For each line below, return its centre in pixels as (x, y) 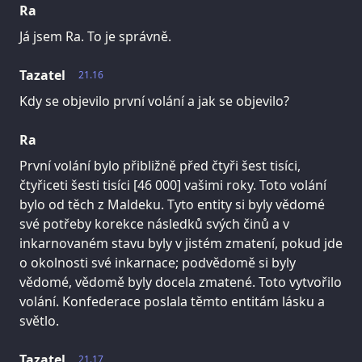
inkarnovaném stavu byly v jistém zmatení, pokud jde (181, 243)
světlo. (39, 320)
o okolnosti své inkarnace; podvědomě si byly (158, 262)
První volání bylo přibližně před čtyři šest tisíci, (160, 165)
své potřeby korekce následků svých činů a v (154, 223)
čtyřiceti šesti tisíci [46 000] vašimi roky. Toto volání (173, 185)
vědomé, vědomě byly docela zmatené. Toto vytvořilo (181, 282)
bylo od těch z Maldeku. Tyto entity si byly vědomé (172, 204)
